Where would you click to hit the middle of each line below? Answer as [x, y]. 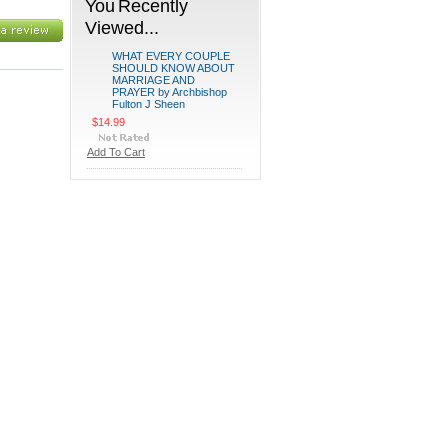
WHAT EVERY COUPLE [171, 56]
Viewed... [122, 27]
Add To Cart [116, 152]
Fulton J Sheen [148, 104]
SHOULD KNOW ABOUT [173, 68]
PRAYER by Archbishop [169, 92]
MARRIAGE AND [153, 80]
